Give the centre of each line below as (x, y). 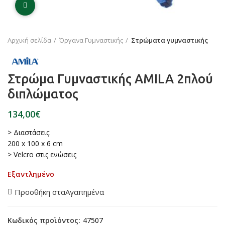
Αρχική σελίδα (29, 40)
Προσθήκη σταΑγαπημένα (59, 192)
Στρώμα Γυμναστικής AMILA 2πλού (110, 79)
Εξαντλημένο (31, 174)
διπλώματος (43, 94)
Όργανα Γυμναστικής (91, 40)
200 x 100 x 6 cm (35, 143)
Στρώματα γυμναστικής (170, 40)
